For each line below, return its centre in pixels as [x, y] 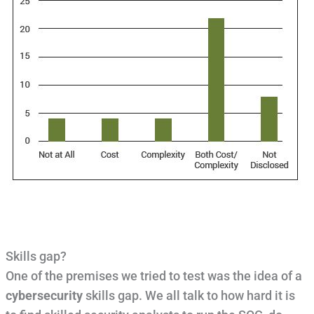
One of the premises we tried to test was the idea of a [153, 277]
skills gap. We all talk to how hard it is [189, 296]
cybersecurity [44, 296]
